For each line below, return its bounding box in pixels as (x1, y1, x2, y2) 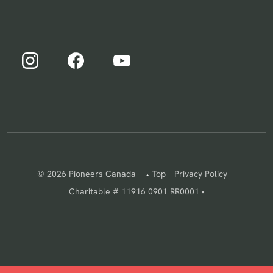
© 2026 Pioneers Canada (37, 168, 136, 179)
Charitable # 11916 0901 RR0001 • (68, 186, 205, 197)
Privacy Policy (174, 168, 227, 179)
